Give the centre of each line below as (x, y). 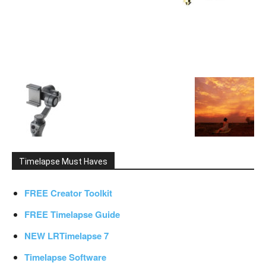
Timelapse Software (65, 257)
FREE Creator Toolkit (68, 193)
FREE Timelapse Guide (72, 214)
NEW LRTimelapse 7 (66, 236)
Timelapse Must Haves (63, 161)
